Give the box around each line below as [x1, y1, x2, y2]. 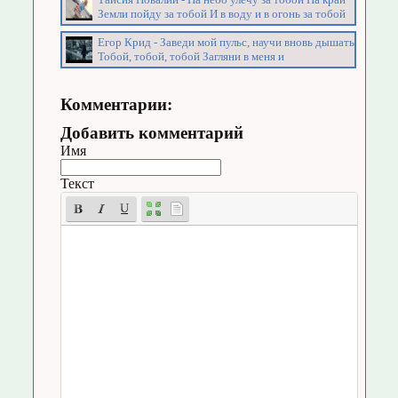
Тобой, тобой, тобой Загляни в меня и [97, 50, 284, 64]
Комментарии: [60, 95, 172, 115]
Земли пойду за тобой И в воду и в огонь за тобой [97, 6, 346, 20]
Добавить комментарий [60, 123, 243, 143]
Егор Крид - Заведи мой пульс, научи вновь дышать [97, 36, 354, 50]
